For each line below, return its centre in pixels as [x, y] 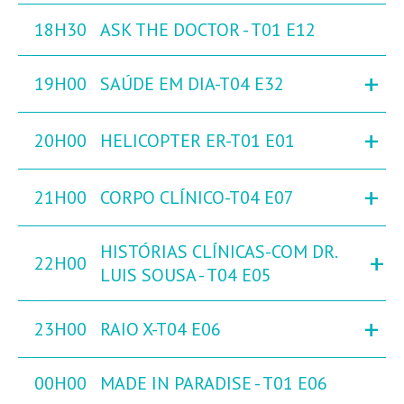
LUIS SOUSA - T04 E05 [186, 275]
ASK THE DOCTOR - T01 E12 [208, 30]
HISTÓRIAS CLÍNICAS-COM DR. [218, 252]
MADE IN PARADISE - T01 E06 [214, 384]
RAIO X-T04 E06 [161, 330]
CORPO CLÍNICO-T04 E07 [197, 198]
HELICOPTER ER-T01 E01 [197, 141]
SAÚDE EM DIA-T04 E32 [192, 84]
